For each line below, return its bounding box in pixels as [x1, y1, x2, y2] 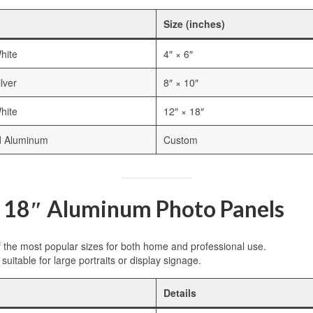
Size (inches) [163, 17, 225, 31]
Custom [163, 133, 198, 147]
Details [163, 286, 196, 300]
